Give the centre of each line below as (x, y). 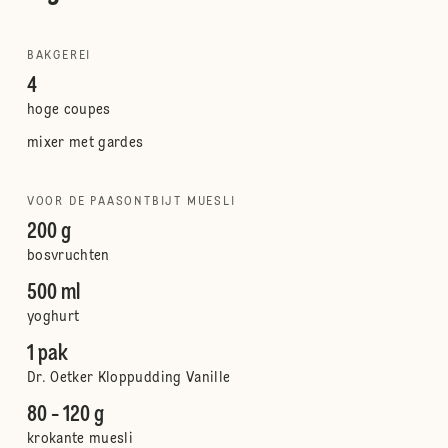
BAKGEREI (59, 56)
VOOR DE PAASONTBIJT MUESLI (131, 202)
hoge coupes (68, 110)
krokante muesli (80, 439)
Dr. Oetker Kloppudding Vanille (128, 378)
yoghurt (53, 317)
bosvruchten (68, 256)
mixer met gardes (85, 143)
